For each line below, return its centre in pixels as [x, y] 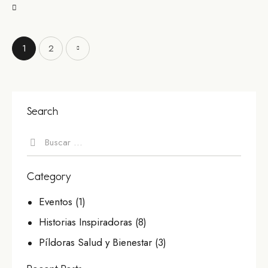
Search [42, 111]
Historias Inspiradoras [86, 222]
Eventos [56, 201]
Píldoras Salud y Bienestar [96, 242]
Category [49, 176]
